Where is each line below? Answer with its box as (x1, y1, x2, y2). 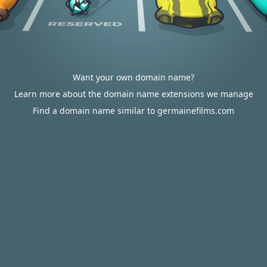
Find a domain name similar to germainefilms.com (33, 105, 234, 116)
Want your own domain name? (73, 72, 194, 83)
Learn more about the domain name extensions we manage (14, 88, 253, 100)
